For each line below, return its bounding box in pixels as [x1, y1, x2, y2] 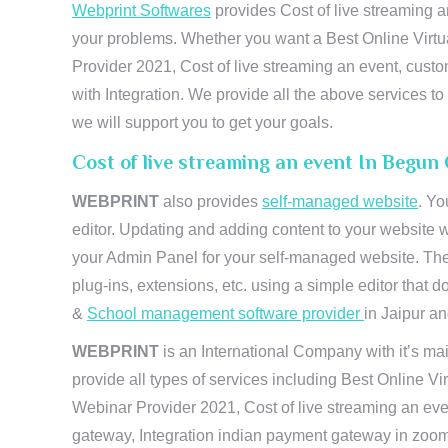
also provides [163, 193, 262, 210]
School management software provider [87, 305, 364, 322]
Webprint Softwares [72, 2, 211, 19]
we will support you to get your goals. [72, 114, 333, 131]
